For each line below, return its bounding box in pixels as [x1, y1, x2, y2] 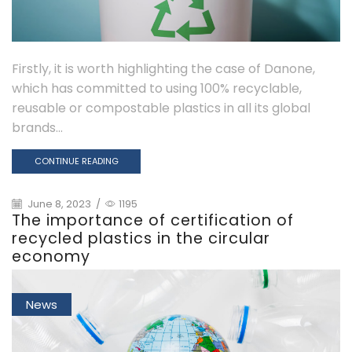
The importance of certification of [12, 209, 294, 231]
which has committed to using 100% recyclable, [12, 79, 302, 98]
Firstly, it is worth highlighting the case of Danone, [12, 60, 315, 79]
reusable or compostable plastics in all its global [12, 99, 310, 118]
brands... [12, 119, 63, 137]
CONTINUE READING [34, 154, 119, 167]
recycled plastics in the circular [12, 227, 270, 249]
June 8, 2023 [25, 196, 91, 211]
